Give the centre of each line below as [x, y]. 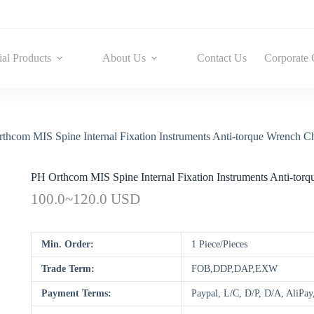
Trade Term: [68, 269]
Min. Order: [68, 245]
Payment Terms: [76, 294]
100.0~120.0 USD [86, 199]
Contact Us [221, 58]
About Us [124, 58]
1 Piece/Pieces [219, 245]
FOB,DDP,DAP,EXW [234, 269]
